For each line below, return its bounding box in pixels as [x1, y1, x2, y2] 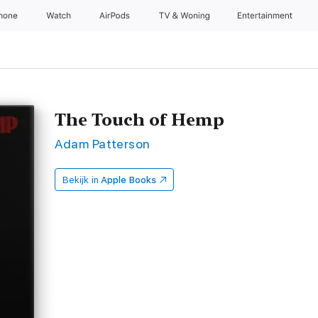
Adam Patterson [55, 136, 150, 151]
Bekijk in [62, 175, 99, 185]
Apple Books [101, 175, 156, 185]
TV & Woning [158, 11, 212, 21]
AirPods [99, 11, 133, 21]
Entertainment [238, 11, 295, 21]
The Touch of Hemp [55, 109, 225, 130]
